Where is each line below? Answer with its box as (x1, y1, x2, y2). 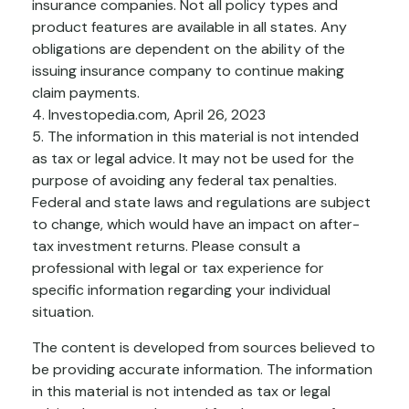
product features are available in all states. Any (32, 16, 347, 37)
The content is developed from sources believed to (32, 337, 375, 357)
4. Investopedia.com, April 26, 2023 (32, 104, 266, 124)
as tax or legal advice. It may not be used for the (32, 148, 354, 168)
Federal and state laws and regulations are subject (32, 192, 371, 212)
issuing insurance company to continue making (32, 60, 344, 80)
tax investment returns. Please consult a (32, 236, 300, 256)
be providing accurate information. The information (32, 359, 372, 379)
